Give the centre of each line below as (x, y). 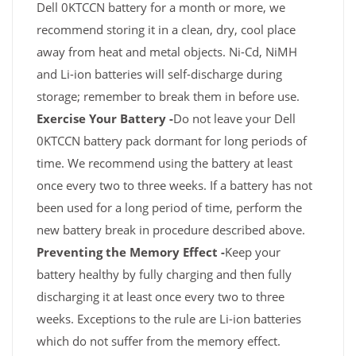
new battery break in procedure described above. (171, 230)
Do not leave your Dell (234, 119)
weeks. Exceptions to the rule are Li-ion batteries (169, 319)
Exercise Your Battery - (105, 119)
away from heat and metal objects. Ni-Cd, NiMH (167, 52)
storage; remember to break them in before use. (168, 97)
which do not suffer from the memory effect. (159, 341)
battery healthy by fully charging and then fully (164, 275)
